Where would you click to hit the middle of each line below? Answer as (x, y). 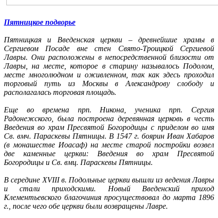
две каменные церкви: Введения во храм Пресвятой (109, 153)
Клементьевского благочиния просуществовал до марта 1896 (109, 197)
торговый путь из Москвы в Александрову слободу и (109, 83)
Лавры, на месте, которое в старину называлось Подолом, (109, 66)
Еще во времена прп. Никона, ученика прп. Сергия (109, 109)
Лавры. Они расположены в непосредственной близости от (109, 57)
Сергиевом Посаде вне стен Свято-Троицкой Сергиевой (109, 48)
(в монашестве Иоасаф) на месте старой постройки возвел (109, 145)
